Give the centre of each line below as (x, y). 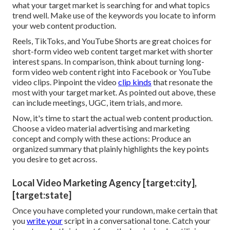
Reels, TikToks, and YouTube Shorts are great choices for (112, 41)
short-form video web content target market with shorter (113, 51)
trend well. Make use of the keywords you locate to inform (114, 15)
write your (45, 221)
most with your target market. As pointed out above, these (114, 92)
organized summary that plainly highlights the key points (111, 149)
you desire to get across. (55, 159)
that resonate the (182, 82)
